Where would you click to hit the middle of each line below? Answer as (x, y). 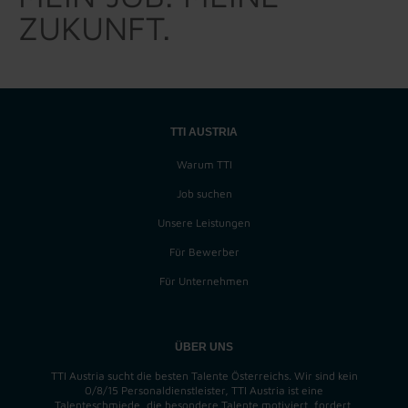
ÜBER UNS (204, 347)
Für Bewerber (204, 251)
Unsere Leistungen (204, 222)
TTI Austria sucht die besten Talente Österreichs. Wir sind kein (204, 375)
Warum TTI (204, 164)
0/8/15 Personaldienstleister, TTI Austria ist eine (204, 390)
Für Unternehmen (204, 280)
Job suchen (204, 193)
